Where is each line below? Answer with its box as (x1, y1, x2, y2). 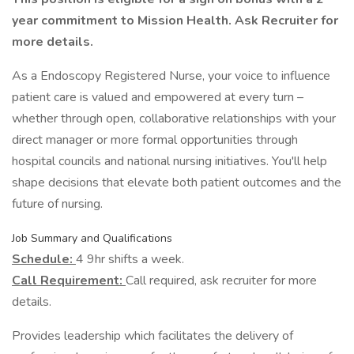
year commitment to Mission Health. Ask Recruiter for (12, 12, 338, 29)
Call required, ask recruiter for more (126, 272, 317, 289)
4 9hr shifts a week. (76, 250, 187, 268)
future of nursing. (12, 195, 103, 213)
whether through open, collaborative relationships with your (12, 110, 336, 127)
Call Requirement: (12, 272, 126, 289)
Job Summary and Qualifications (12, 231, 172, 246)
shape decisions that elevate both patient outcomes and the (12, 174, 341, 191)
